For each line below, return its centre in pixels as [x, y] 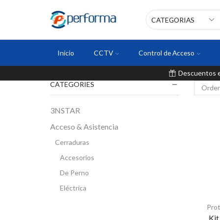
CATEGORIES [72, 84]
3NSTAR [65, 110]
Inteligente [77, 203]
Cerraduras [72, 142]
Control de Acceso [166, 53]
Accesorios [77, 157]
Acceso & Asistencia [84, 126]
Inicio [66, 53]
